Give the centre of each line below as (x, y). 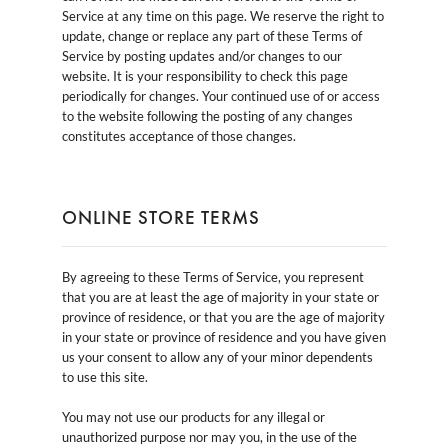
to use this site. (104, 376)
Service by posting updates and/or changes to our (201, 55)
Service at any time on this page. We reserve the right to (222, 15)
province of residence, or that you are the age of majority (223, 316)
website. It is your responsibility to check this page (204, 75)
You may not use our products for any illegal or (193, 416)
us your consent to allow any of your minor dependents (217, 356)
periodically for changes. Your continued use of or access (220, 95)
